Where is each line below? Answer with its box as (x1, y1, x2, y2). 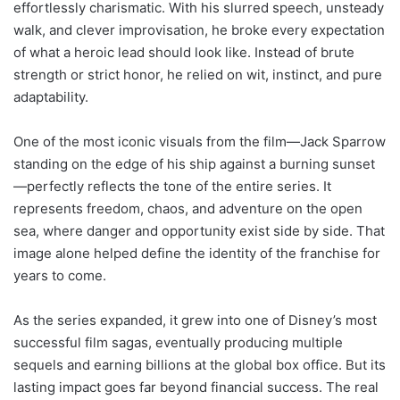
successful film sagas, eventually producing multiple (13, 333, 343, 351)
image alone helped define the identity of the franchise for (13, 244, 380, 262)
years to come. (13, 266, 106, 284)
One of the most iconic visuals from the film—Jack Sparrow (13, 132, 386, 150)
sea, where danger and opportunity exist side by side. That (13, 221, 385, 239)
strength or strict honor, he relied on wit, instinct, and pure (13, 65, 382, 83)
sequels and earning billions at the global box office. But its (13, 355, 386, 373)
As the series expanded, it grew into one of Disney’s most (13, 311, 377, 329)
